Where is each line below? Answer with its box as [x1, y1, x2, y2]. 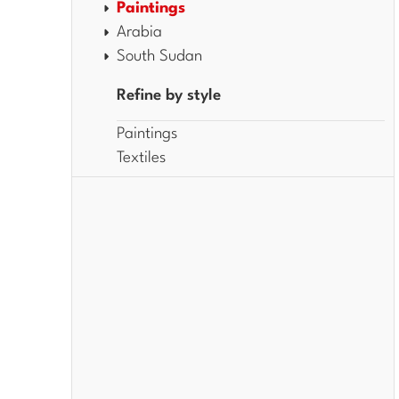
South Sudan [117, 49, 202, 64]
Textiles [117, 151, 166, 166]
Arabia [117, 25, 162, 40]
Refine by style [117, 88, 221, 103]
